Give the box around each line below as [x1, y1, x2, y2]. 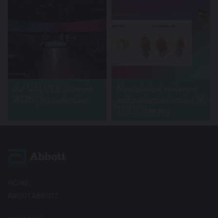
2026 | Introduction [13, 92, 89, 107]
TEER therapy [116, 103, 170, 118]
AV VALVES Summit [13, 82, 93, 96]
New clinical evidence [116, 82, 196, 96]
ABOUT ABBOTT [8, 190, 58, 200]
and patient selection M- [116, 92, 208, 107]
